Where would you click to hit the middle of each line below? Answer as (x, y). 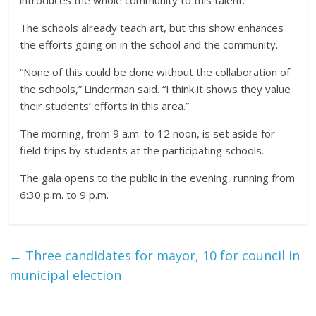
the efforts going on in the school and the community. (149, 44)
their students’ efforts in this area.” (105, 105)
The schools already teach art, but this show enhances (152, 27)
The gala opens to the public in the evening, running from (158, 177)
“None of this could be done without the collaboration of (155, 72)
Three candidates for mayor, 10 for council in (161, 255)
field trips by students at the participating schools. (142, 150)
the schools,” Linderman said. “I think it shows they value (156, 89)
